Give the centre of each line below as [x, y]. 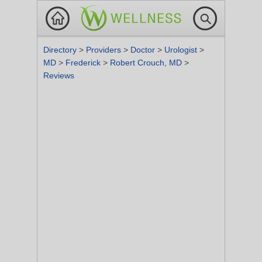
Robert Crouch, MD [147, 63]
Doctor [144, 50]
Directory [61, 50]
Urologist [182, 50]
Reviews [59, 75]
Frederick [84, 63]
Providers [105, 50]
